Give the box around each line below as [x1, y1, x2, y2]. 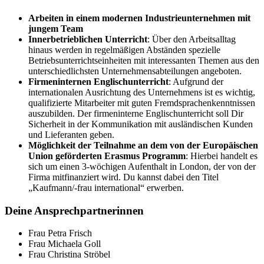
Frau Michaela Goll [28, 239, 101, 249]
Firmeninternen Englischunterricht [28, 76, 169, 87]
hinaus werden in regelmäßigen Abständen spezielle [28, 44, 220, 55]
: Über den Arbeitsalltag [147, 34, 236, 44]
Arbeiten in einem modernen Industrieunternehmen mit [28, 12, 250, 23]
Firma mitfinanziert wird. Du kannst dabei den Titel [28, 171, 219, 182]
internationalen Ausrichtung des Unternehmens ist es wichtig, [28, 87, 255, 97]
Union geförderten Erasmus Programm [28, 150, 186, 161]
